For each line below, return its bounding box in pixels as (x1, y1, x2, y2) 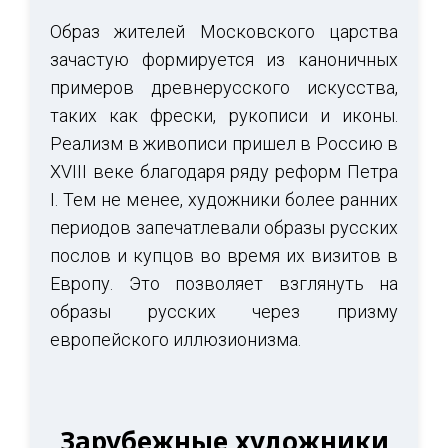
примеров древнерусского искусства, (50, 77, 398, 98)
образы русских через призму (50, 301, 398, 322)
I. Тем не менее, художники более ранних (50, 189, 398, 210)
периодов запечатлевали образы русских (50, 217, 398, 238)
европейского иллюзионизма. (50, 329, 301, 350)
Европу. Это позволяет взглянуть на (50, 273, 398, 294)
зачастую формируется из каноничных (50, 49, 398, 70)
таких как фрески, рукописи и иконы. (50, 105, 398, 126)
